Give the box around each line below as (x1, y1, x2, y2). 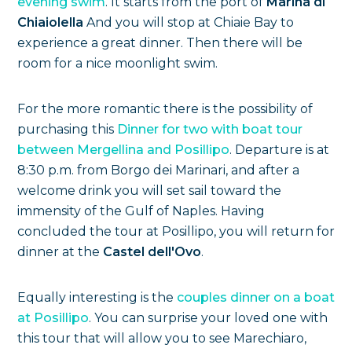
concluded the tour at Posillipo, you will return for (17, 224, 335, 239)
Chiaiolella (17, 15, 86, 30)
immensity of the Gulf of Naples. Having (17, 203, 265, 218)
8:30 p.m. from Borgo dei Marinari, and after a (17, 163, 299, 178)
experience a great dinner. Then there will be (17, 35, 302, 50)
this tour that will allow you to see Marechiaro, (17, 331, 306, 346)
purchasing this (17, 122, 117, 137)
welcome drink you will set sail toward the (17, 183, 281, 198)
